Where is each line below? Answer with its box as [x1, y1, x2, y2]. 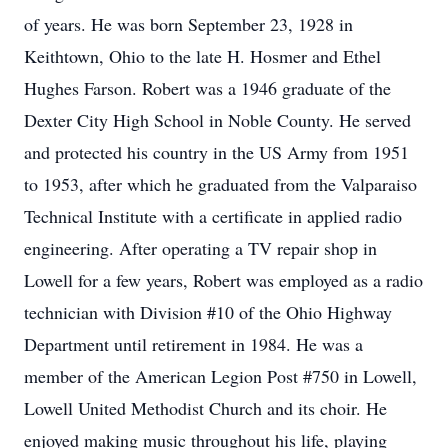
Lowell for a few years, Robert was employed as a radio [24, 268, 423, 292]
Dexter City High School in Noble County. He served [24, 108, 411, 132]
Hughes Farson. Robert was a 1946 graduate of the [24, 76, 391, 100]
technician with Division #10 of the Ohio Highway [24, 300, 392, 324]
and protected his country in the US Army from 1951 [24, 140, 409, 164]
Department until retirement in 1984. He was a [24, 332, 363, 356]
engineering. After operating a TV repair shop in [24, 236, 377, 260]
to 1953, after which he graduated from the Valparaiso [24, 172, 417, 196]
